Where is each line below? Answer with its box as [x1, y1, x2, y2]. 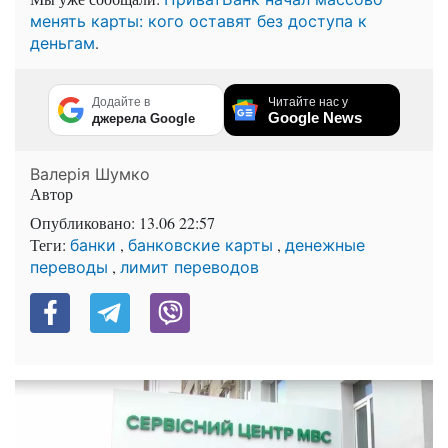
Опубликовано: [30, 211, 139, 233]
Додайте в [92, 94, 150, 109]
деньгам [30, 32, 95, 53]
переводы [30, 256, 108, 277]
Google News [268, 108, 362, 126]
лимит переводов [120, 256, 259, 277]
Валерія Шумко [30, 163, 150, 184]
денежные [285, 234, 365, 255]
